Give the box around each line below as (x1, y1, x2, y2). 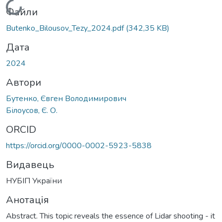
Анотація (6, 193, 49, 207)
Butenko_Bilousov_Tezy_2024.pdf (6, 22, 126, 34)
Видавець (6, 158, 54, 171)
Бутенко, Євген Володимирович (6, 93, 126, 104)
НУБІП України (6, 175, 62, 186)
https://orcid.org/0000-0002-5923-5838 (6, 140, 152, 151)
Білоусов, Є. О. (6, 105, 57, 116)
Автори (6, 75, 41, 89)
